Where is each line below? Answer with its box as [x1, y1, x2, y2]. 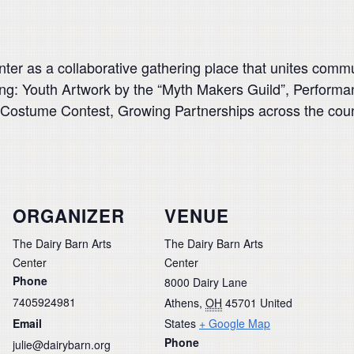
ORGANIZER [13, 202, 125, 228]
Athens [164, 294, 199, 311]
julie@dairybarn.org [13, 336, 111, 352]
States [164, 314, 196, 331]
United [260, 294, 292, 311]
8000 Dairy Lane [164, 273, 247, 290]
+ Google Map [199, 314, 270, 331]
